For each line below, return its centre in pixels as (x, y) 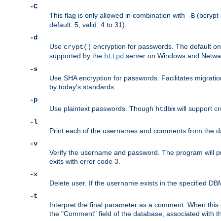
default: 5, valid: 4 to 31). (88, 25)
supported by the (77, 56)
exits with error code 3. (85, 162)
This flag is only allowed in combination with (118, 16)
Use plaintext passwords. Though (102, 109)
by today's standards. (83, 87)
